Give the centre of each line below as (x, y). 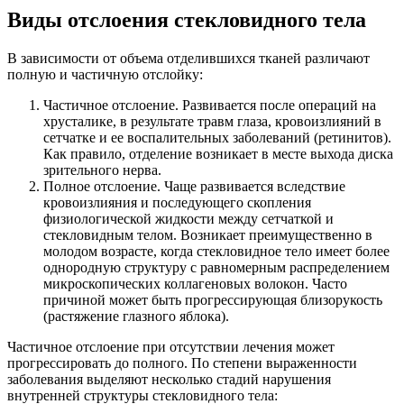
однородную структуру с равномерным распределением (216, 268)
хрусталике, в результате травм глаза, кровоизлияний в (212, 122)
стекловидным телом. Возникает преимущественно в (208, 235)
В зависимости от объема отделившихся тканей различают (188, 59)
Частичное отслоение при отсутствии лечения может (171, 347)
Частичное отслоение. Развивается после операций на (210, 106)
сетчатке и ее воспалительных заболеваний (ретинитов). (217, 138)
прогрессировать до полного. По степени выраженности (182, 363)
